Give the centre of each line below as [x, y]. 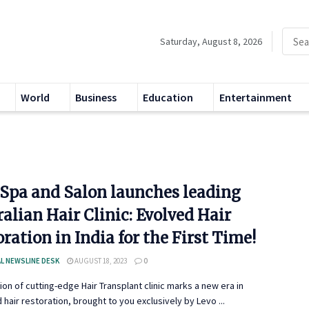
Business [96, 97]
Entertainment [255, 97]
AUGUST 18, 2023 [100, 261]
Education [168, 97]
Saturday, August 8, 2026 [211, 41]
